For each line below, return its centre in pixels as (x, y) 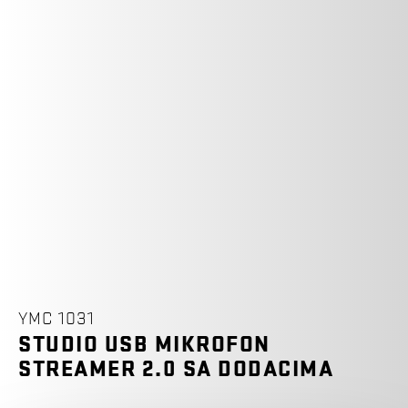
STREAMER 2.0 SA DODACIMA (176, 369)
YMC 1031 (56, 318)
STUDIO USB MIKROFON (144, 344)
